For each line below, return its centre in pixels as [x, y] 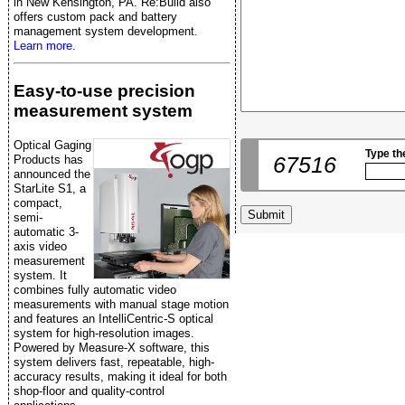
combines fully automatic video [95, 290]
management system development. [106, 31]
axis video [40, 247]
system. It [40, 276]
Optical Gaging [52, 146]
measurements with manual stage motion [121, 305]
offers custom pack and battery [95, 16]
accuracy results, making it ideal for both [120, 377]
